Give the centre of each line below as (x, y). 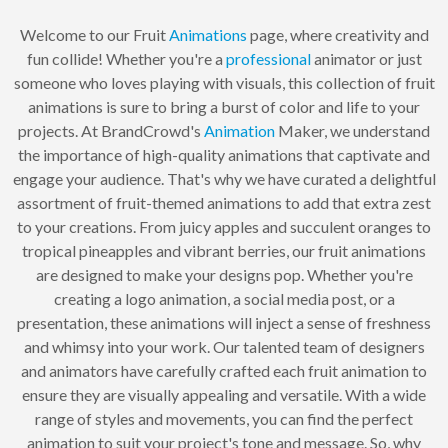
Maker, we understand (352, 131)
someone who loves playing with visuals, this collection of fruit (224, 83)
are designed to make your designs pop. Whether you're (224, 275)
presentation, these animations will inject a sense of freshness (224, 323)
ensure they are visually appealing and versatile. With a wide (224, 395)
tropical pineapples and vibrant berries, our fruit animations (224, 251)
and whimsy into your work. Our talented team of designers (224, 347)
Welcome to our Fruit (94, 35)
